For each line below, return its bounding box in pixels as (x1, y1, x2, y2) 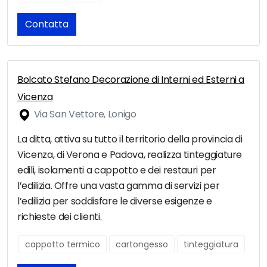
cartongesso (116, 238, 168, 251)
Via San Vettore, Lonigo (32, 107, 136, 122)
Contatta (25, 17, 69, 32)
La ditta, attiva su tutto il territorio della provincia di (17, 132, 243, 147)
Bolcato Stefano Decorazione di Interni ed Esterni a (17, 73, 245, 87)
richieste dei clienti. (17, 210, 102, 224)
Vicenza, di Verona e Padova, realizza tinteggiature (17, 148, 243, 162)
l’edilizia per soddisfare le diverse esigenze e (17, 194, 212, 209)
